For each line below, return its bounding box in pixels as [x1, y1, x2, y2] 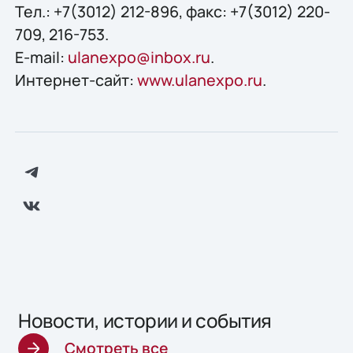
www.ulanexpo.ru [136, 69, 262, 91]
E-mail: [14, 46, 68, 68]
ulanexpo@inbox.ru [67, 46, 210, 68]
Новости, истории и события [18, 307, 272, 333]
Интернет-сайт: [14, 69, 137, 91]
